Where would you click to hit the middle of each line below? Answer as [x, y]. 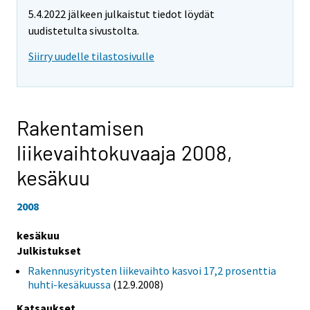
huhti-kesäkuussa [69, 284]
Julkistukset [49, 250]
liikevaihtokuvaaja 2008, [125, 153]
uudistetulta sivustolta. [84, 31]
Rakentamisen [80, 128]
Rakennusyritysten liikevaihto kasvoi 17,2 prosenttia [152, 270]
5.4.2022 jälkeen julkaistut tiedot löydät [121, 14]
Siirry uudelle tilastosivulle [91, 56]
